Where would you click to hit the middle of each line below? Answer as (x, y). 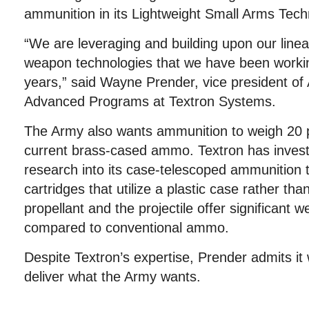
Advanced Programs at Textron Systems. (150, 101)
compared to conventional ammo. (127, 228)
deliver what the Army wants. (112, 277)
